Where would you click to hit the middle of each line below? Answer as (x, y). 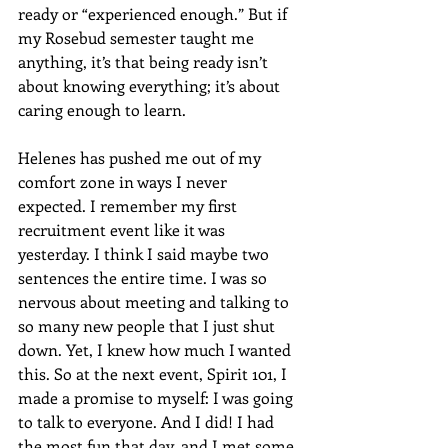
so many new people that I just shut (148, 326)
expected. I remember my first (129, 206)
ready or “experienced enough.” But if (154, 14)
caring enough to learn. (102, 110)
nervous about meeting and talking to (155, 302)
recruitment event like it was (123, 230)
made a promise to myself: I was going (157, 398)
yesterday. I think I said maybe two (145, 254)
